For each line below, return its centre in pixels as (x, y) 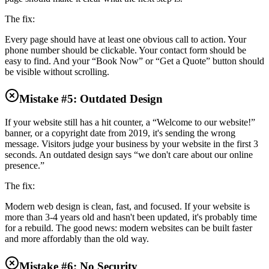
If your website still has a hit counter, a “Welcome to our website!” (130, 122)
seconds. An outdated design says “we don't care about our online (129, 155)
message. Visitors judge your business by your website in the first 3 (131, 144)
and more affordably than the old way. (77, 239)
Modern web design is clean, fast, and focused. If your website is (127, 206)
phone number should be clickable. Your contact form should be (125, 50)
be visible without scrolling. (57, 71)
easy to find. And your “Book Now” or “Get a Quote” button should (134, 61)
